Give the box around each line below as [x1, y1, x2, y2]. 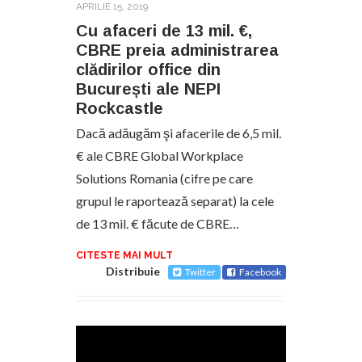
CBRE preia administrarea [76, 40, 279, 59]
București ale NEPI [76, 79, 221, 98]
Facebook [239, 265, 281, 278]
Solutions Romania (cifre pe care [76, 170, 253, 186]
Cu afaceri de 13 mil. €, [76, 21, 252, 40]
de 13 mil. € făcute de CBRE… [76, 215, 239, 231]
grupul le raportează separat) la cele [76, 192, 274, 208]
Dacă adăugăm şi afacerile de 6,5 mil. [76, 124, 281, 141]
